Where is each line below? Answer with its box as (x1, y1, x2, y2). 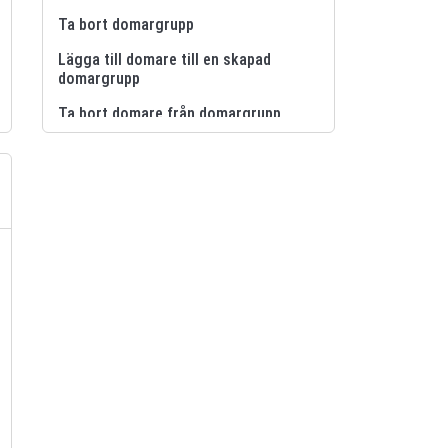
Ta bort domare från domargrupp (58, 103, 282, 123)
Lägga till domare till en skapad (58, 49, 272, 69)
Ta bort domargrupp (58, 14, 195, 34)
